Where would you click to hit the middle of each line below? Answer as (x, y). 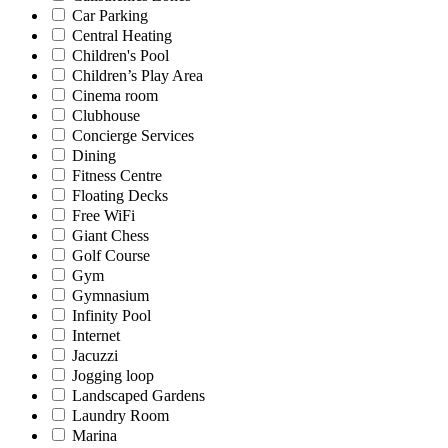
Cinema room (115, 96)
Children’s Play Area (137, 76)
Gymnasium (110, 296)
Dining (94, 156)
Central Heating (122, 36)
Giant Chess (110, 236)
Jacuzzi (95, 356)
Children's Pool (120, 56)
